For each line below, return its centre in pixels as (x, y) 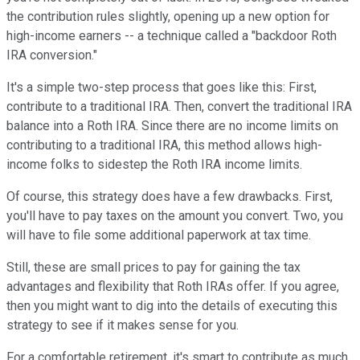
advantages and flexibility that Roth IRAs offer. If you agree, (173, 287)
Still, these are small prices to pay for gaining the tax (153, 268)
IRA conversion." (52, 55)
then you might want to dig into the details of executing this (172, 306)
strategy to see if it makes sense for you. (123, 325)
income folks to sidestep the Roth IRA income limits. (154, 165)
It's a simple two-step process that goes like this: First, (162, 88)
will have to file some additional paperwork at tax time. (159, 235)
